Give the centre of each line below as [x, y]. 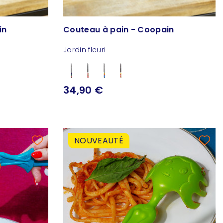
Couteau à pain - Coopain [119, 30]
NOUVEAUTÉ [99, 140]
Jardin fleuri [85, 50]
